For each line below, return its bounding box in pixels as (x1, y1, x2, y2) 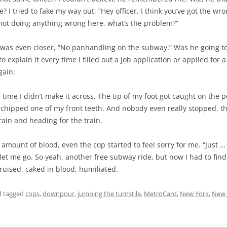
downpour (43, 189, 74, 198)
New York (180, 189, 209, 198)
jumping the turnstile (78, 189, 141, 198)
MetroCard (144, 189, 177, 198)
